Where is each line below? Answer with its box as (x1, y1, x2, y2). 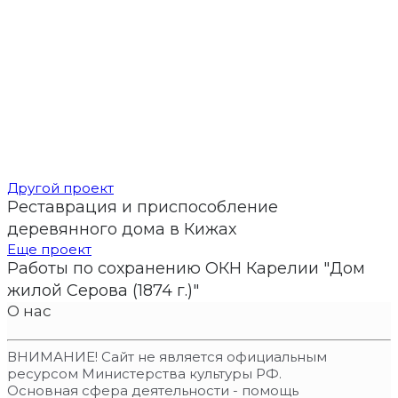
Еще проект (7, 240, 92, 258)
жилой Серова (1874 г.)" (7, 280, 199, 300)
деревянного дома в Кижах (7, 219, 236, 239)
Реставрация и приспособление (7, 196, 278, 217)
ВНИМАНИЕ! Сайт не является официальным (7, 347, 327, 365)
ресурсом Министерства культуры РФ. (7, 364, 282, 382)
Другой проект (7, 179, 114, 196)
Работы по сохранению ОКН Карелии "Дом (7, 258, 365, 278)
